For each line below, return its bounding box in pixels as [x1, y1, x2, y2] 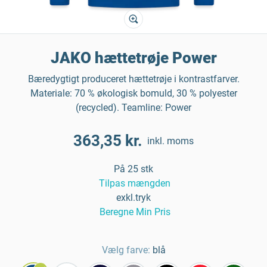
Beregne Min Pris [99, 206, 170, 218]
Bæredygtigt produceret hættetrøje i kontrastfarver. [27, 73, 240, 85]
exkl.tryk [116, 192, 151, 203]
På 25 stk [114, 163, 153, 175]
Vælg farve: [101, 244, 150, 256]
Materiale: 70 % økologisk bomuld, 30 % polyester [30, 88, 237, 99]
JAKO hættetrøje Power [50, 49, 217, 67]
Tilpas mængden [99, 178, 170, 189]
